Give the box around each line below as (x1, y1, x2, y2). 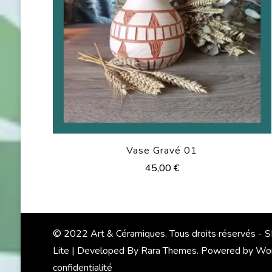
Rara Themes (140, 244, 197, 258)
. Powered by (196, 244, 256, 258)
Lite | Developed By (52, 244, 141, 258)
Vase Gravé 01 (126, 144, 198, 158)
